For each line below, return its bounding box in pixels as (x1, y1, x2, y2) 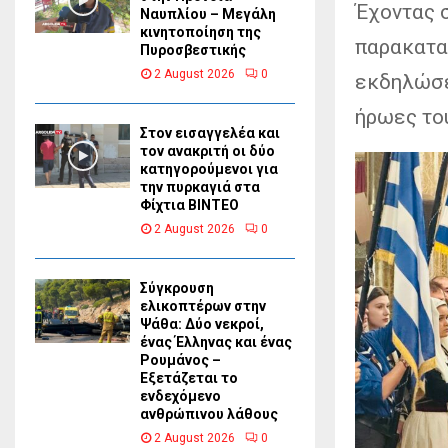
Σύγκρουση (140, 280, 214, 297)
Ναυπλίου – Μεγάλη (140, 6, 276, 23)
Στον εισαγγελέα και (140, 125, 280, 142)
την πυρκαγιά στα (140, 179, 260, 196)
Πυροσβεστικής (140, 42, 246, 59)
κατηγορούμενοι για (140, 161, 278, 178)
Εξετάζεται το (140, 370, 238, 387)
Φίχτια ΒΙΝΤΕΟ (140, 197, 239, 214)
